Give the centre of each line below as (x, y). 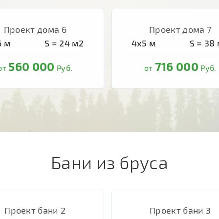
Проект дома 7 (180, 29)
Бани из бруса (109, 162)
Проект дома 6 (35, 29)
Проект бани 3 (180, 210)
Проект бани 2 (35, 210)
